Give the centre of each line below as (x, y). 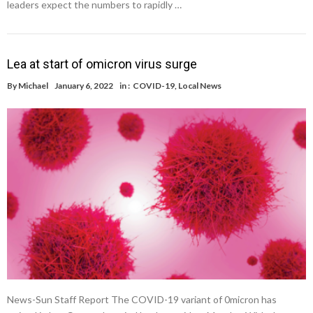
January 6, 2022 (84, 85)
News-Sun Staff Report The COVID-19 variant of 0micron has (142, 299)
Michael (33, 85)
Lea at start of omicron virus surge (102, 64)
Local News (200, 85)
